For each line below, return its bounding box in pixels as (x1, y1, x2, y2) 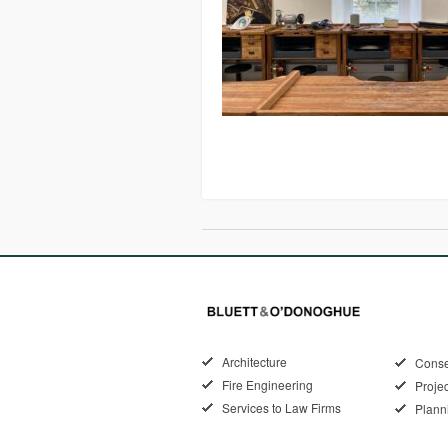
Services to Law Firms (222, 399, 341, 417)
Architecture (222, 353, 287, 371)
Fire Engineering (222, 376, 313, 394)
